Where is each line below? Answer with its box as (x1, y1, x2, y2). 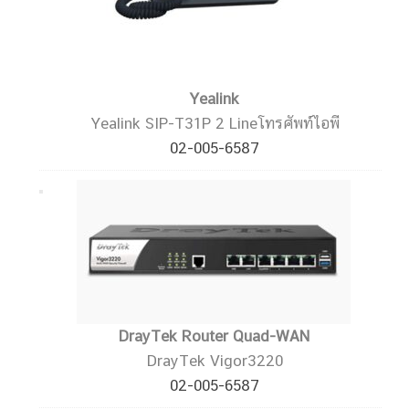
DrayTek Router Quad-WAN (119, 327, 309, 345)
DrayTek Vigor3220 (147, 351, 283, 370)
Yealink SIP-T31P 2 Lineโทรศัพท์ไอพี (90, 114, 340, 132)
